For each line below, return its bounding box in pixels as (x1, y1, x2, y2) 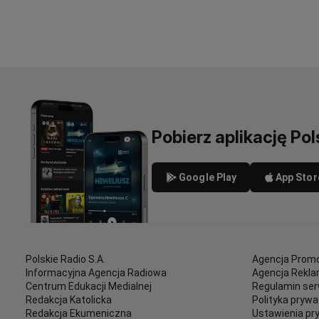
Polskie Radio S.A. (26, 253, 105, 265)
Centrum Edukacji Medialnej (26, 281, 152, 292)
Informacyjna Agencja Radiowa (26, 267, 167, 278)
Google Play (179, 172, 237, 183)
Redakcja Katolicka (26, 294, 112, 305)
